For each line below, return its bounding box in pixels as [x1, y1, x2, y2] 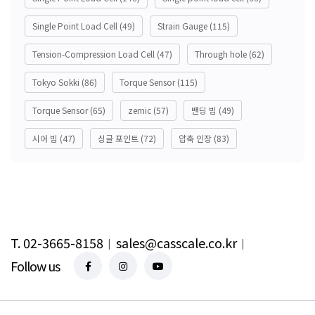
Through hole [195, 48, 247, 60]
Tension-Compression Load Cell [32, 48, 155, 60]
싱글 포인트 [98, 132, 139, 145]
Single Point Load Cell [32, 20, 117, 32]
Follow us [11, 257, 60, 276]
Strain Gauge [157, 20, 207, 32]
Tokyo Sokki [32, 76, 79, 89]
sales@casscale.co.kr [116, 233, 237, 252]
